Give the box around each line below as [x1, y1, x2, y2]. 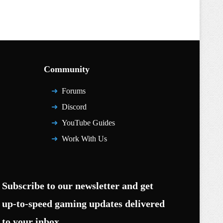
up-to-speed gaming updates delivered [2, 198, 165, 209]
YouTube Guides [62, 118, 115, 127]
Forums [62, 87, 86, 95]
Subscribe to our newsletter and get [2, 180, 154, 191]
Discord [62, 103, 87, 111]
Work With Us [62, 134, 108, 143]
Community [44, 64, 90, 74]
